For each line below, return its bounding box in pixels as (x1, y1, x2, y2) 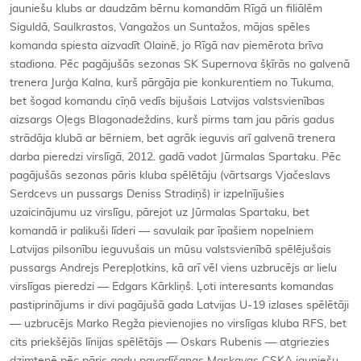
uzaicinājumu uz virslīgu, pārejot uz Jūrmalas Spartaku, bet (10, 207, 309, 218)
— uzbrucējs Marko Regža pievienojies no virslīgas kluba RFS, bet (10, 318, 346, 330)
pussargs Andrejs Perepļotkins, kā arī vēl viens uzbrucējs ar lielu (10, 263, 337, 274)
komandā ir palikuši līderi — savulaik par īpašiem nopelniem (10, 226, 313, 237)
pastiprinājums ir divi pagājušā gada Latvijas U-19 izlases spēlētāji (10, 300, 349, 311)
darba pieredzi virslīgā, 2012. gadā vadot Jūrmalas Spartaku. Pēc (10, 151, 341, 163)
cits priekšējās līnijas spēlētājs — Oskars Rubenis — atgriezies (10, 337, 330, 348)
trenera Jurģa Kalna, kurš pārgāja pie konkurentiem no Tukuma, (10, 77, 334, 89)
